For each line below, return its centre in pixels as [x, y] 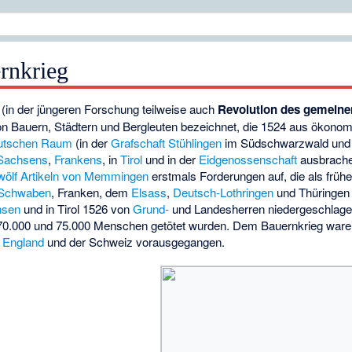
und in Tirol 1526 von [77, 209]
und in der [171, 159]
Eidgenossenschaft [248, 159]
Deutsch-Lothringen [224, 192]
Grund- [151, 209]
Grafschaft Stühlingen [167, 143]
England [24, 242]
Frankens [79, 159]
